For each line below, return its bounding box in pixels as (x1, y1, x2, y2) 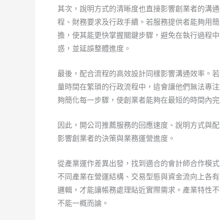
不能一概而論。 (57, 198, 109, 208)
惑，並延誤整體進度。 (57, 44, 131, 53)
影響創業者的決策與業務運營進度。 (57, 134, 175, 143)
